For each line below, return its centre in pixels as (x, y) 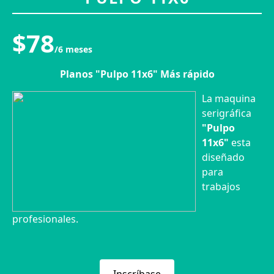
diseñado (223, 157)
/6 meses (73, 49)
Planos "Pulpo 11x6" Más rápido (137, 74)
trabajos (221, 186)
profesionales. (46, 219)
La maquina (229, 98)
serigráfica (227, 113)
